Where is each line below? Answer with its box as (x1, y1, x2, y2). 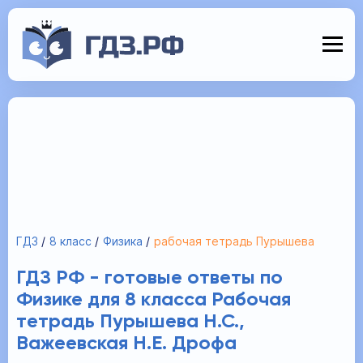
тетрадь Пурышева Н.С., (16, 312, 245, 331)
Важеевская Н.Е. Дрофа (16, 334, 237, 353)
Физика (103, 234, 143, 248)
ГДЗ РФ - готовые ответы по (16, 268, 283, 288)
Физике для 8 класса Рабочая (16, 290, 291, 310)
